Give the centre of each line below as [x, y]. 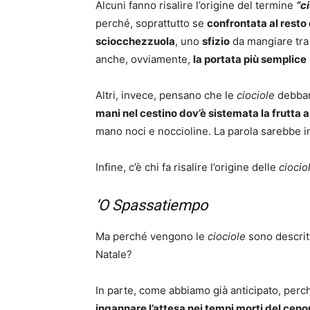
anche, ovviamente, [144, 60]
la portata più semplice [250, 60]
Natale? [114, 255]
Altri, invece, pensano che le [166, 95]
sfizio [216, 42]
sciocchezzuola [135, 42]
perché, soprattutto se [151, 24]
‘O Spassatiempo [152, 206]
